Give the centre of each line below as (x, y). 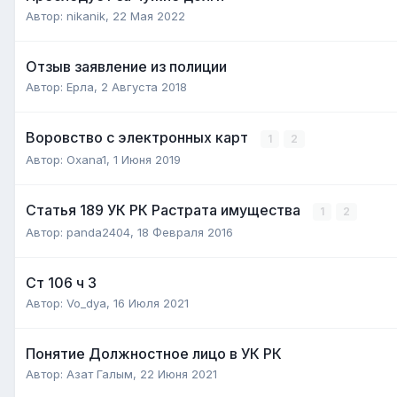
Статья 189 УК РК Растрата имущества (165, 210)
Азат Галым (100, 374)
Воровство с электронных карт (139, 137)
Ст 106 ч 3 (61, 282)
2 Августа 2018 (144, 86)
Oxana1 (86, 159)
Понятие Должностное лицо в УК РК (154, 353)
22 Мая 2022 (149, 16)
